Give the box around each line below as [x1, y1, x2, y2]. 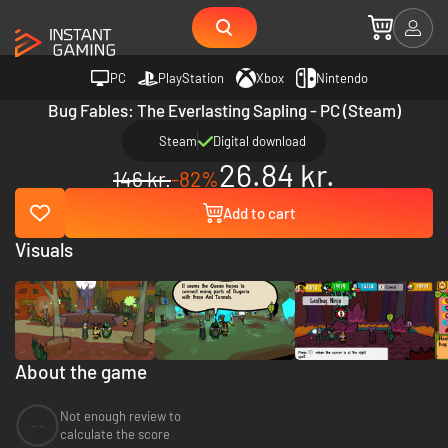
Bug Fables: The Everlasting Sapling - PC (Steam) [47, 100, 401, 120]
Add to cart [222, 204, 296, 222]
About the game [15, 359, 147, 383]
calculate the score [60, 426, 170, 443]
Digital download [213, 133, 306, 149]
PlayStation [158, 69, 224, 86]
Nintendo [316, 69, 368, 86]
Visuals [15, 238, 73, 261]
